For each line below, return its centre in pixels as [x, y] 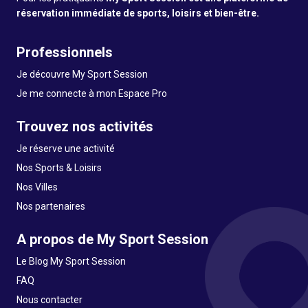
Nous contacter [49, 300]
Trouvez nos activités [85, 126]
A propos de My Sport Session [112, 239]
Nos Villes [37, 187]
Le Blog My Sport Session [71, 261]
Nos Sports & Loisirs [59, 168]
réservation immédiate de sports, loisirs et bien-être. [138, 13]
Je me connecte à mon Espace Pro [92, 93]
